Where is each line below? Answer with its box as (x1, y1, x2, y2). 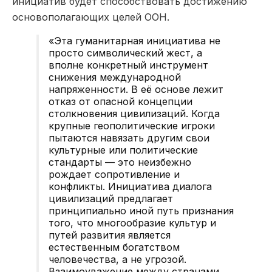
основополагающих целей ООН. (12, 10, 169, 23)
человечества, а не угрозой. (49, 253, 186, 265)
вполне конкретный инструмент (49, 58, 208, 71)
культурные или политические (49, 143, 198, 156)
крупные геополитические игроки (49, 119, 215, 132)
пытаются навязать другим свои (49, 131, 209, 144)
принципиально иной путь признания (49, 204, 234, 217)
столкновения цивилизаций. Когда (49, 107, 220, 120)
